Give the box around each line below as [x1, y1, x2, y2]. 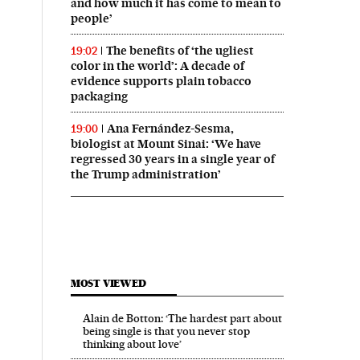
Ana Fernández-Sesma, [106, 121, 234, 137]
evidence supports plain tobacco [70, 74, 252, 89]
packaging [70, 89, 128, 104]
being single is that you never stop [82, 325, 250, 338]
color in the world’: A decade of [70, 59, 244, 74]
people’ [70, 11, 112, 27]
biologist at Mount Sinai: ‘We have [70, 137, 261, 152]
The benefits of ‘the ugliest [105, 43, 254, 59]
